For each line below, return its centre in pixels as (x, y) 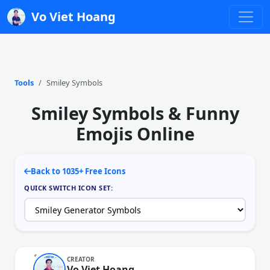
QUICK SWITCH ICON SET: (68, 188)
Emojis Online (135, 133)
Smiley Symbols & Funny (135, 113)
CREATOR (81, 259)
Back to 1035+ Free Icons (78, 171)
